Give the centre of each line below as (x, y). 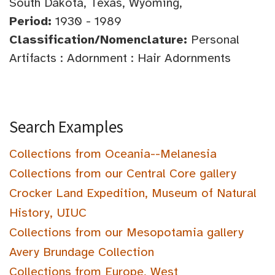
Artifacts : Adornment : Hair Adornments (120, 58)
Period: (30, 21)
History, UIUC (48, 212)
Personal (213, 39)
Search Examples (66, 126)
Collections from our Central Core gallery (123, 173)
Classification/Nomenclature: (98, 39)
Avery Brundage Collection (82, 252)
